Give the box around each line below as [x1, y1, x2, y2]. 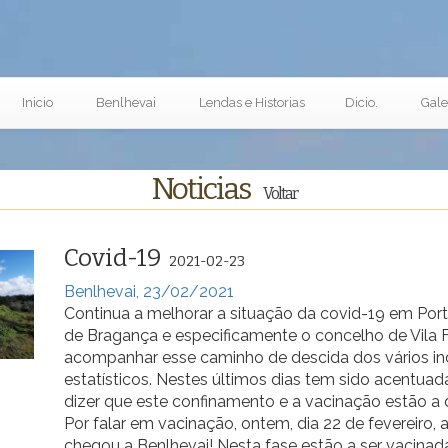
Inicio [21, 95, 53, 110]
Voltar [262, 184, 297, 204]
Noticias [151, 171, 254, 208]
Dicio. [344, 95, 378, 110]
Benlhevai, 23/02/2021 [64, 282, 234, 302]
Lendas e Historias [198, 95, 305, 110]
